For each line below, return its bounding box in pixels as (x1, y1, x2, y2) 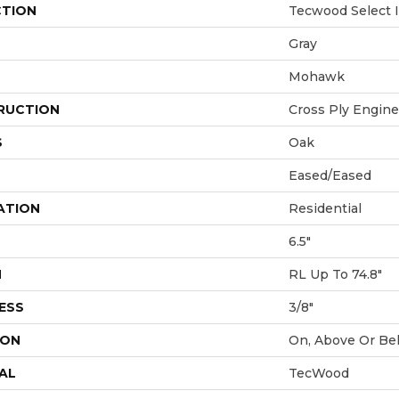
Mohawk (289, 68, 345, 85)
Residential (289, 199, 362, 216)
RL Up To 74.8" (289, 265, 382, 282)
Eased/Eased (289, 167, 371, 183)
